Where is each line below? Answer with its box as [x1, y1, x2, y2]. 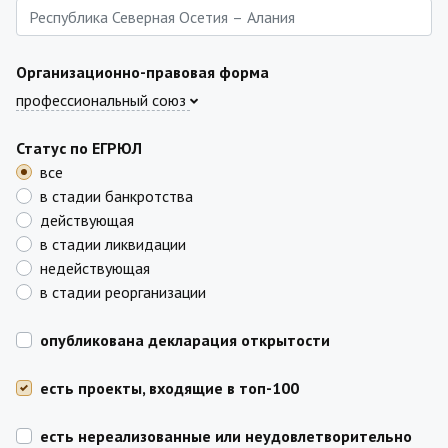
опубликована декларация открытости [40, 330, 330, 350]
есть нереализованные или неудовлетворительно [40, 426, 412, 446]
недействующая [40, 258, 150, 278]
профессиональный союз [16, 90, 190, 110]
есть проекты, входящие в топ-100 [40, 378, 299, 398]
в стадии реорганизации [40, 282, 206, 302]
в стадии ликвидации [40, 234, 186, 254]
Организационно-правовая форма [16, 62, 269, 82]
